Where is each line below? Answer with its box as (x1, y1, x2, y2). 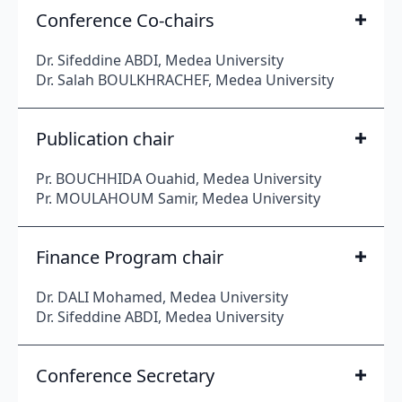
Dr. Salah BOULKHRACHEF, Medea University (36, 69, 334, 90)
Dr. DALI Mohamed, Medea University (36, 286, 288, 307)
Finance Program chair (36, 244, 223, 269)
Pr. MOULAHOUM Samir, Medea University (36, 188, 320, 208)
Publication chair (36, 126, 174, 151)
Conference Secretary (36, 363, 214, 388)
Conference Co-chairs (36, 7, 214, 32)
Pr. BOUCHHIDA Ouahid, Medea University (36, 168, 321, 188)
